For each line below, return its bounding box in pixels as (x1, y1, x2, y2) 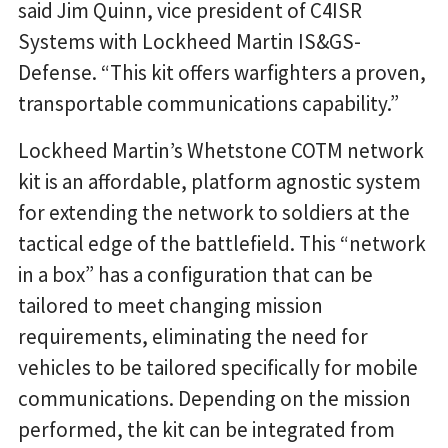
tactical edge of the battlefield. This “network (18, 230, 426, 258)
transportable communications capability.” (18, 90, 399, 118)
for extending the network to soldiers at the (18, 199, 410, 227)
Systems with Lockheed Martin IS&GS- (18, 28, 361, 56)
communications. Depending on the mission (18, 385, 411, 413)
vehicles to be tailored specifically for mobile (18, 354, 418, 382)
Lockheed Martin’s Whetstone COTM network (18, 137, 424, 165)
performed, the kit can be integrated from (18, 416, 395, 444)
